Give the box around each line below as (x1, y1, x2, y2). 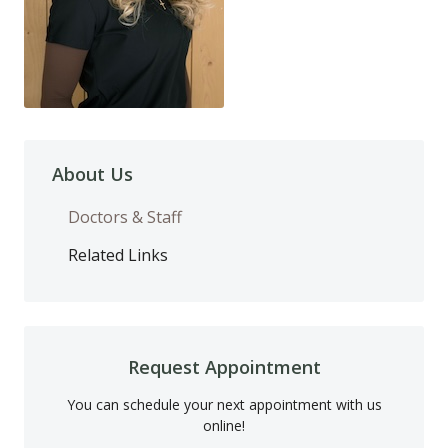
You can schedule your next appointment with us (66, 394, 382, 414)
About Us (52, 161, 133, 186)
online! (203, 415, 245, 435)
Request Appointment (127, 354, 321, 379)
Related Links (68, 243, 168, 266)
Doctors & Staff (68, 205, 182, 228)
